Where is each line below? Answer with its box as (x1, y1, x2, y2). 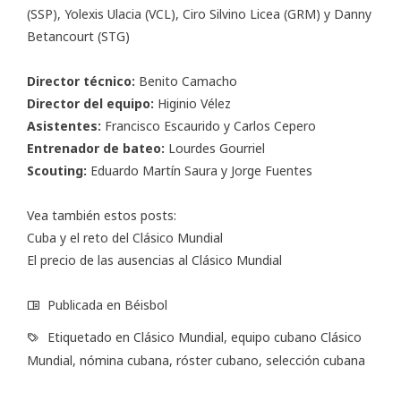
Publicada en (44, 296, 124, 314)
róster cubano (176, 352, 259, 370)
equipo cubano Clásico (231, 328, 362, 346)
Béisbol (124, 296, 167, 314)
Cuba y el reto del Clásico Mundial (27, 229, 223, 247)
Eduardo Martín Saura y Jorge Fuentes (87, 162, 312, 180)
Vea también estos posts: (27, 207, 176, 225)
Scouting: (27, 162, 87, 180)
